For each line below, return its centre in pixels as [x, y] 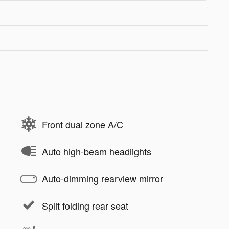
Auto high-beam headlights [97, 151]
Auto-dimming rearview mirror [102, 178]
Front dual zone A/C [83, 124]
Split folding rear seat [85, 205]
